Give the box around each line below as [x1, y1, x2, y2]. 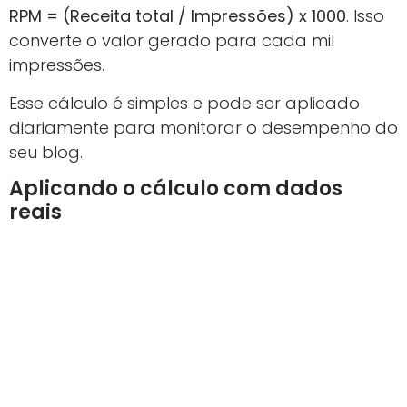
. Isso [346, 5, 384, 28]
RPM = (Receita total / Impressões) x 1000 [9, 5, 346, 28]
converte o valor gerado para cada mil [9, 29, 334, 53]
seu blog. [9, 140, 83, 164]
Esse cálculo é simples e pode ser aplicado [9, 91, 360, 114]
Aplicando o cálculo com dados [9, 174, 342, 203]
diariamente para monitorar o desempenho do [9, 115, 398, 139]
